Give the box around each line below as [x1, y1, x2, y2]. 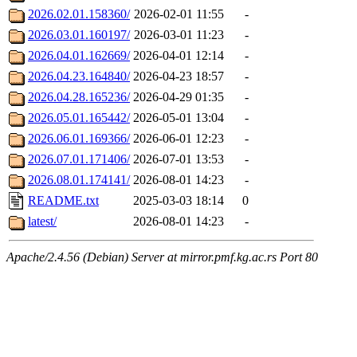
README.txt [28, 194, 99, 208]
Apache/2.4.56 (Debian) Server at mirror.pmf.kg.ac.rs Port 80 [6, 250, 318, 265]
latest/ [28, 214, 57, 229]
